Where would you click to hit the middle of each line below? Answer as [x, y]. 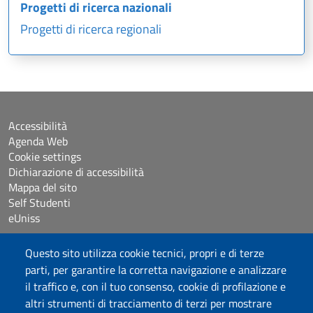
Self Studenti [39, 203]
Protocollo [32, 287]
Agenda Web [38, 141]
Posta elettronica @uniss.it [73, 271]
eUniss [24, 218]
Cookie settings [45, 157]
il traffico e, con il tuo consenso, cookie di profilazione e [155, 287]
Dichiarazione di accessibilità [76, 172]
